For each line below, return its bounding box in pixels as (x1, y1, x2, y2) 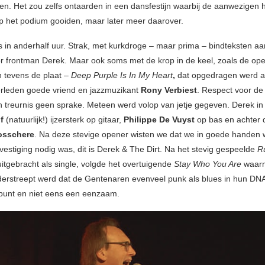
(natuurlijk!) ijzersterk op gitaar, (4, 115, 124, 125)
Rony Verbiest (141, 85, 197, 95)
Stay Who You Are (174, 159, 244, 169)
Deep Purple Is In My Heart (71, 70, 173, 80)
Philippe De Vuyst (124, 115, 195, 125)
